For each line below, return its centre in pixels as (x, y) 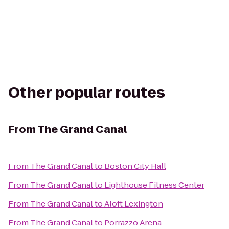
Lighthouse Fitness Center (154, 185)
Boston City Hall (135, 166)
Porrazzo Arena (133, 223)
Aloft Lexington (134, 204)
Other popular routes (87, 93)
